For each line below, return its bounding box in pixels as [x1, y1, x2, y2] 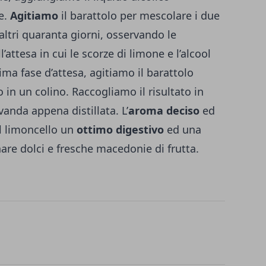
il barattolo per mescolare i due [61, 8, 220, 23]
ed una [164, 122, 201, 137]
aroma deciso [128, 103, 199, 118]
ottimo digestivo [77, 122, 164, 137]
